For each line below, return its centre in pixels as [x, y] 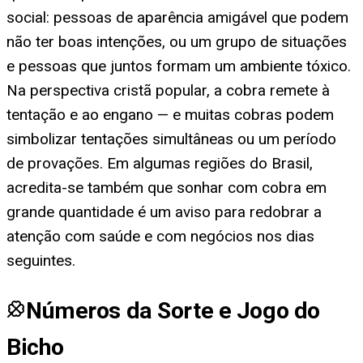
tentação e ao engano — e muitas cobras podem [170, 115]
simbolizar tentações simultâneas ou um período [171, 139]
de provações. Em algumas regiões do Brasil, [160, 164]
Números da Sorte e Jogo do [173, 311]
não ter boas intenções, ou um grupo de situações [177, 42]
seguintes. [41, 261]
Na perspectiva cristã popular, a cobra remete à [168, 91]
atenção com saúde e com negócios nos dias [160, 237]
